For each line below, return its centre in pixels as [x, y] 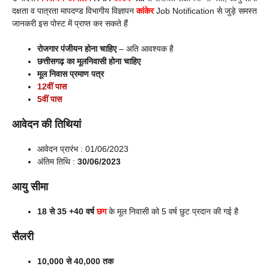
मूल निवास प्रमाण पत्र [71, 74]
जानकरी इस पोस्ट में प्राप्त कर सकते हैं [70, 24]
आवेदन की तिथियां [47, 125]
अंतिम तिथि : [57, 162]
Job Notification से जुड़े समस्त [207, 11]
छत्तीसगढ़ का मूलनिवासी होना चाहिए [89, 62]
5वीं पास [50, 99]
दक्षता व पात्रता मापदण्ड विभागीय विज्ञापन [74, 11]
